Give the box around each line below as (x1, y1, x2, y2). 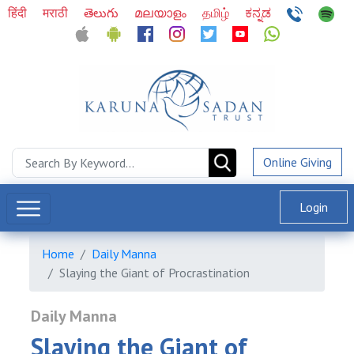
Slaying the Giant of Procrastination (59, 265, 250, 281)
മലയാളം (134, 5, 190, 21)
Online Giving (263, 154, 332, 170)
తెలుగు (83, 5, 122, 21)
